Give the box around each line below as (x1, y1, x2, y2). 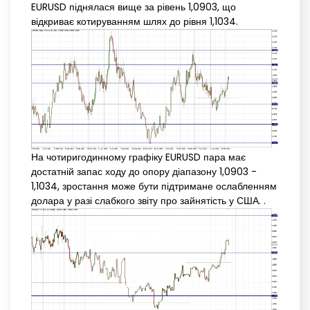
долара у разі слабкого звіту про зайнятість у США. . (31, 194, 266, 208)
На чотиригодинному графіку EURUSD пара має (31, 150, 246, 165)
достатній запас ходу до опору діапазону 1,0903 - (31, 165, 257, 179)
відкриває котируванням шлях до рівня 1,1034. (31, 15, 238, 29)
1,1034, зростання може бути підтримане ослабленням (31, 179, 277, 194)
